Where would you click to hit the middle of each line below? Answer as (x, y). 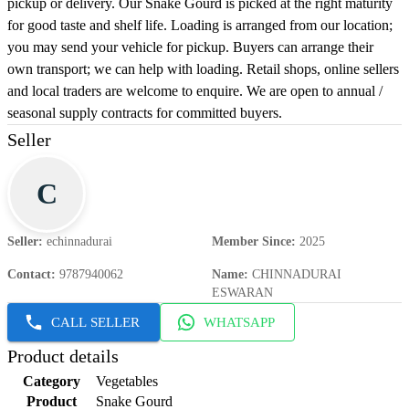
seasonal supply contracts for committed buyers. (145, 113)
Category (51, 382)
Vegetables (127, 382)
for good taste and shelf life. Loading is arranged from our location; (200, 26)
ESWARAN (242, 293)
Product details (63, 357)
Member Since (252, 242)
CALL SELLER (95, 323)
